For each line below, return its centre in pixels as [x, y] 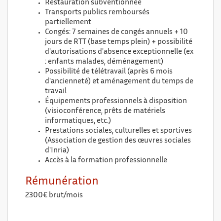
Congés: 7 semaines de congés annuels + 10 [116, 32]
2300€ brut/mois [54, 196]
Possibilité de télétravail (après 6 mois [109, 72]
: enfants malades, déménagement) [104, 62]
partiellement [68, 22]
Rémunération [62, 182]
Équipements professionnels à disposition [116, 101]
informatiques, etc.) [78, 121]
